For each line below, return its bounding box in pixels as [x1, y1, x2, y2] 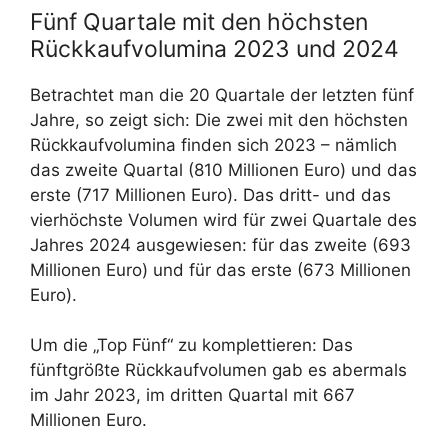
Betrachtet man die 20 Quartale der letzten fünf [30, 84, 414, 105]
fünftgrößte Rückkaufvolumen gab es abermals [30, 360, 407, 381]
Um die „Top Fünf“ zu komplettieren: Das [30, 335, 353, 356]
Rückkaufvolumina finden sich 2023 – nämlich [30, 134, 397, 155]
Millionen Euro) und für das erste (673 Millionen [30, 259, 411, 280]
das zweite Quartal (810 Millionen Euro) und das [30, 159, 417, 180]
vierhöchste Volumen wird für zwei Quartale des [30, 209, 417, 230]
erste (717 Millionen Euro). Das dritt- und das [30, 184, 391, 205]
